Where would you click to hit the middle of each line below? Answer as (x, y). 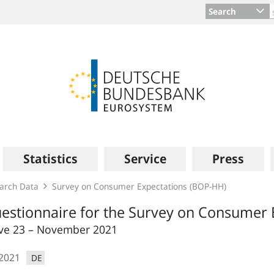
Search (222, 11)
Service (145, 159)
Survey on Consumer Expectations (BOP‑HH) (139, 186)
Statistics (50, 159)
